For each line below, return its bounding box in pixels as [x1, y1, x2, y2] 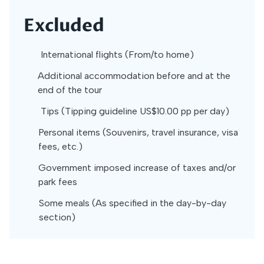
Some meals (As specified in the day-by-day [39, 197, 227, 209]
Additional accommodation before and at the [37, 70, 230, 81]
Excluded [24, 14, 104, 38]
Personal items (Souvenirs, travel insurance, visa [38, 127, 238, 138]
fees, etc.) [38, 141, 82, 152]
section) [39, 212, 76, 223]
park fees [38, 176, 78, 187]
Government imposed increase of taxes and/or [38, 162, 236, 173]
